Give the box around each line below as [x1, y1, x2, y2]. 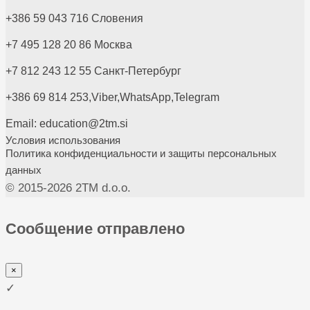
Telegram [174, 91, 219, 103]
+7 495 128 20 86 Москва [6, 38, 132, 51]
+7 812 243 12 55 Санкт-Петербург [6, 64, 181, 77]
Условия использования [6, 134, 120, 146]
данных [6, 163, 42, 176]
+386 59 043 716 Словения [6, 12, 143, 24]
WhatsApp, [120, 91, 174, 103]
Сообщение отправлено [6, 220, 185, 238]
